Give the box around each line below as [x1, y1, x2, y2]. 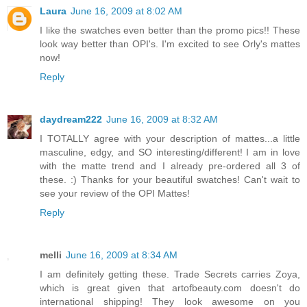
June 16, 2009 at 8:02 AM [71, 5, 182, 16]
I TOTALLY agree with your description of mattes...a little [40, 132, 300, 144]
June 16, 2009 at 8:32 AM [106, 113, 218, 125]
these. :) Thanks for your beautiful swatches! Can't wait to [40, 173, 300, 185]
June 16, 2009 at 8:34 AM [66, 249, 177, 260]
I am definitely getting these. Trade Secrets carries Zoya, [40, 268, 300, 280]
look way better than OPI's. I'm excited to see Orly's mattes [40, 38, 300, 49]
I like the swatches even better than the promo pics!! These [40, 24, 300, 36]
